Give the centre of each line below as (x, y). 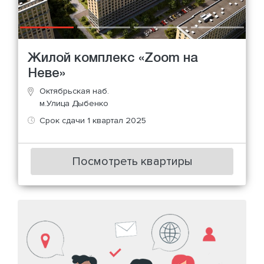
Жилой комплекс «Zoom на (113, 58)
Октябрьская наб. (74, 91)
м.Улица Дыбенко (74, 103)
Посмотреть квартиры (132, 162)
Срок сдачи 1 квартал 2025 (93, 120)
